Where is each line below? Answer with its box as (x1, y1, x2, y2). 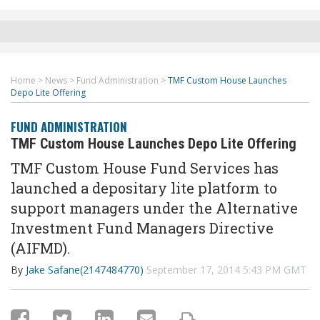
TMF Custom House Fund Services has (11, 159, 279, 177)
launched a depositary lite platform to (11, 179, 277, 197)
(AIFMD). (11, 239, 70, 257)
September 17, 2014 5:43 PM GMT (146, 263, 306, 276)
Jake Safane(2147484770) (26, 263, 144, 276)
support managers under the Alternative (11, 199, 298, 217)
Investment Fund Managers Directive (11, 219, 274, 237)
